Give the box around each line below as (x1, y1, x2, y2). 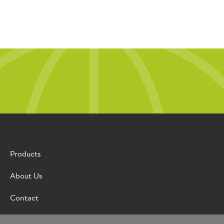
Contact (10, 194, 38, 203)
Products (10, 150, 41, 159)
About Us (10, 172, 42, 181)
